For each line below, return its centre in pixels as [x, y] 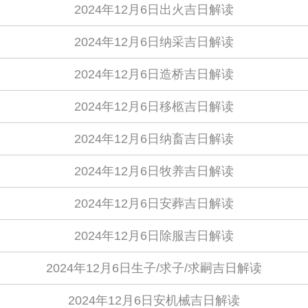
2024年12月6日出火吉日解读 [154, 10]
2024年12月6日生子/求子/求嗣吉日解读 [154, 268]
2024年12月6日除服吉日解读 [154, 236]
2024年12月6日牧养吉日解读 [154, 171]
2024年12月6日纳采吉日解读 [154, 42]
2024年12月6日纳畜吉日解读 [154, 139]
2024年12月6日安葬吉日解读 [154, 203]
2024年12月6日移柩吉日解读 [154, 107]
